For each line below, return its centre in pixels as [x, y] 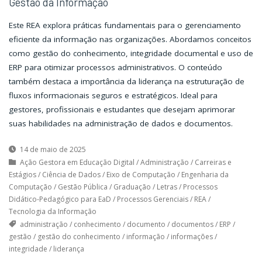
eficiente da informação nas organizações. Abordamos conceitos [130, 39]
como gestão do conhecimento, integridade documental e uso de [131, 53]
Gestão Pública [82, 187]
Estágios [22, 175]
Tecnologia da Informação [52, 212]
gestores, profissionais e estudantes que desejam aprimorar [122, 109]
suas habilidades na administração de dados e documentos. [120, 123]
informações [192, 237]
